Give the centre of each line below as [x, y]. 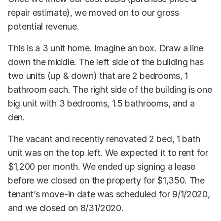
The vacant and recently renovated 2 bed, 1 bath [104, 139]
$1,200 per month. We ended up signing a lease [102, 166]
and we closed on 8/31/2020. [66, 208]
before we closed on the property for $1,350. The [106, 180]
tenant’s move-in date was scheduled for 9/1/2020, [109, 194]
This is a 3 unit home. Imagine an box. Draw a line [106, 48]
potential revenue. [44, 26]
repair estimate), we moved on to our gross [93, 12]
